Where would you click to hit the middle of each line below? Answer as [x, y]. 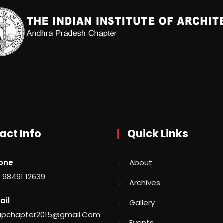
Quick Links [158, 134]
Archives [145, 182]
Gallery [142, 202]
